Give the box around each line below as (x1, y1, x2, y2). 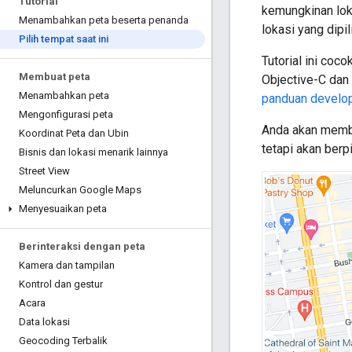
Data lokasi (19, 316, 70, 328)
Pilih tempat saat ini (19, 33, 108, 45)
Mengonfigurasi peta (19, 108, 113, 120)
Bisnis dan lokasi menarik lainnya (19, 146, 168, 158)
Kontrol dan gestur (19, 278, 103, 290)
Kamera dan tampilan (19, 259, 115, 271)
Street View (19, 165, 70, 177)
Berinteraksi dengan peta (19, 240, 145, 252)
